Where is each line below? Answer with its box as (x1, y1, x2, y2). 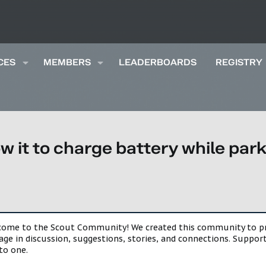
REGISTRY (215, 58, 262, 67)
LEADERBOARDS (118, 58, 197, 67)
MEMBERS (43, 58, 91, 67)
